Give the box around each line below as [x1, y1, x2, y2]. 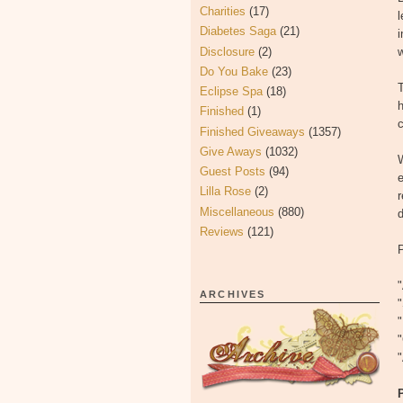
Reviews [200, 224, 244, 238]
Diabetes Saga [200, 24, 276, 39]
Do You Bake [200, 64, 268, 78]
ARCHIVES [200, 289, 266, 300]
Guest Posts [200, 165, 265, 178]
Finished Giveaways [200, 124, 305, 139]
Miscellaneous [200, 204, 274, 219]
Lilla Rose [200, 184, 251, 199]
